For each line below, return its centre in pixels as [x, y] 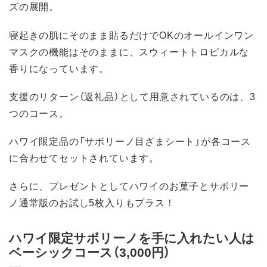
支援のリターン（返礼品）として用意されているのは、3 [132, 96]
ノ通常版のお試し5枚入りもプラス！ [92, 202]
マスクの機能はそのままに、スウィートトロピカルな [129, 51]
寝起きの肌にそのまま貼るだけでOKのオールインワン [131, 34]
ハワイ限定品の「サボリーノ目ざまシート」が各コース [130, 140]
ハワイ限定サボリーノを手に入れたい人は [132, 237]
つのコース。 [39, 112]
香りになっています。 [59, 68]
